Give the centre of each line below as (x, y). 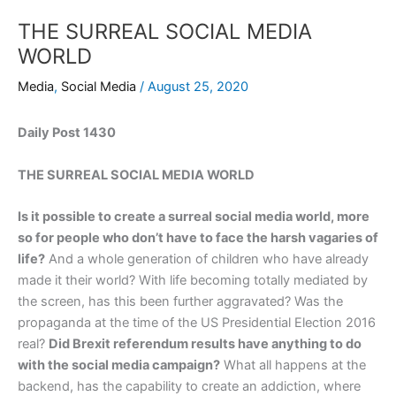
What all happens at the (293, 366)
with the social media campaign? (119, 366)
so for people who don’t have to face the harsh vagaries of (198, 238)
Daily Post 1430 (67, 133)
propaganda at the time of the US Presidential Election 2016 (197, 323)
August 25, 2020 (198, 87)
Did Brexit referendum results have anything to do (205, 344)
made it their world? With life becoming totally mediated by (193, 281)
